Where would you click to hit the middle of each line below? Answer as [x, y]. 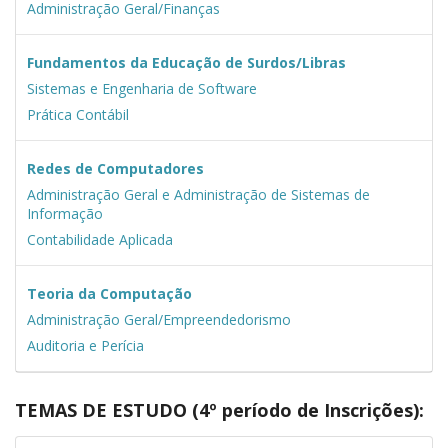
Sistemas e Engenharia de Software [141, 88]
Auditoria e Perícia [85, 345]
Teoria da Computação [109, 293]
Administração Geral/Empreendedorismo [158, 319]
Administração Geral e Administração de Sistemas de [198, 194]
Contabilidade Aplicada [99, 239]
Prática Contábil [77, 114]
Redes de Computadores [115, 168]
